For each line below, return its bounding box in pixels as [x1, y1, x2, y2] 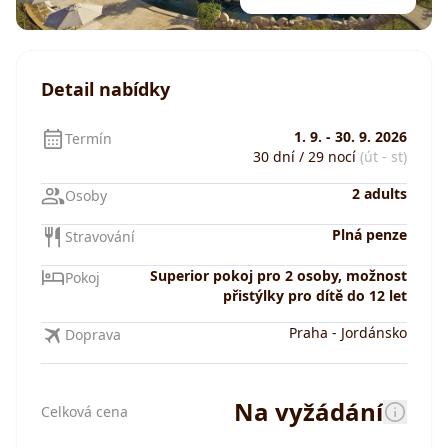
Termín [65, 129, 112, 149]
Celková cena [41, 402, 128, 422]
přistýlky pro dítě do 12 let [223, 286, 407, 306]
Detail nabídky [41, 77, 170, 102]
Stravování [65, 227, 135, 247]
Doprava [65, 325, 121, 345]
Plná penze [332, 225, 407, 245]
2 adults [352, 184, 407, 204]
